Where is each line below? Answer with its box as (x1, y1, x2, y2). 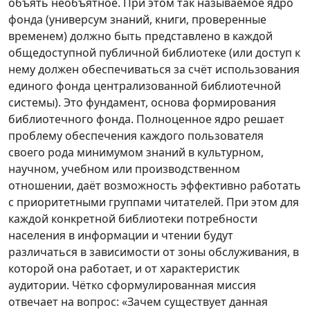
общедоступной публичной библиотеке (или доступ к (8, 44, 300, 60)
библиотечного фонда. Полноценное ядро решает (8, 111, 284, 127)
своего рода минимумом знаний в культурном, (8, 144, 264, 160)
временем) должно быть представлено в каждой (8, 28, 273, 44)
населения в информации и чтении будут (8, 227, 233, 243)
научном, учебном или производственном (8, 161, 240, 176)
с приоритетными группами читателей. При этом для (8, 194, 299, 210)
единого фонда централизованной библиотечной (8, 77, 281, 93)
